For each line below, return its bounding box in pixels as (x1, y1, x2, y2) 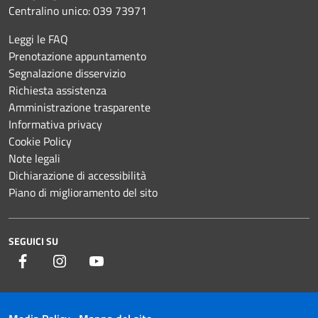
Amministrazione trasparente (9, 99, 150, 116)
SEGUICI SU (9, 234, 58, 248)
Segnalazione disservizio (9, 65, 126, 82)
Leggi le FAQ (9, 31, 68, 48)
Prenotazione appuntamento (9, 48, 146, 65)
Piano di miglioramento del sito (9, 184, 158, 201)
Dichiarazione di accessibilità (9, 167, 146, 184)
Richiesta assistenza (9, 82, 106, 99)
